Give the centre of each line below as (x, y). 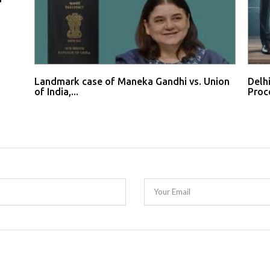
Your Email (172, 191)
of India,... (57, 92)
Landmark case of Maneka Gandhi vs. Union (132, 82)
